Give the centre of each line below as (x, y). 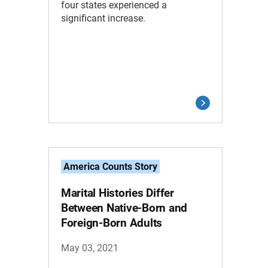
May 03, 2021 (89, 248)
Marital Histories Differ (117, 193)
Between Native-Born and (124, 208)
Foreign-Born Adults (112, 223)
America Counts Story (110, 167)
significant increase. (103, 18)
